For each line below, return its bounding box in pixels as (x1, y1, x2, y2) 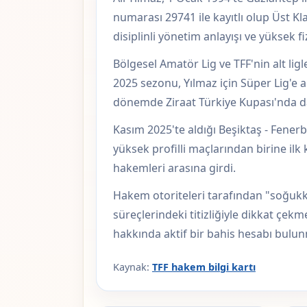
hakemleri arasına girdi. (112, 160, 236, 176)
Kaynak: (112, 260, 152, 274)
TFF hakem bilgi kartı (151, 260, 256, 274)
